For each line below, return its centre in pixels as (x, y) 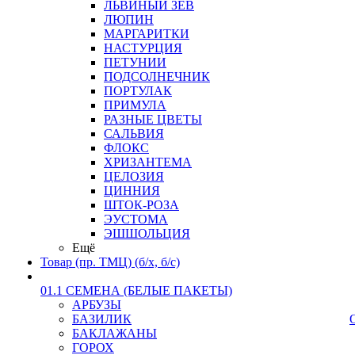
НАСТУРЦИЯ (143, 48)
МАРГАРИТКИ (147, 34)
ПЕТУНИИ (135, 62)
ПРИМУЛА (135, 105)
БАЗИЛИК (102, 319)
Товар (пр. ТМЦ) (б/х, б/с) (110, 262)
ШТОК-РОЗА (141, 205)
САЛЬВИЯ (134, 134)
